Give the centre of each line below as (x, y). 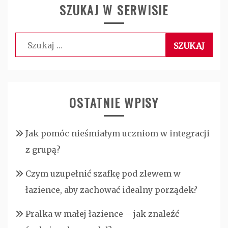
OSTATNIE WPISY (114, 103)
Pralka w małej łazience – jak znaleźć (102, 214)
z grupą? (43, 150)
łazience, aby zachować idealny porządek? (111, 190)
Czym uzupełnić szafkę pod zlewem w (103, 174)
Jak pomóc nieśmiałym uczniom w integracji (118, 134)
